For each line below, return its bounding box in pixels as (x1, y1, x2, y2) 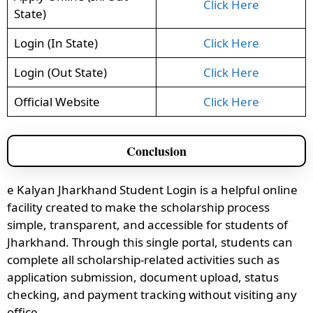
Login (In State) (13, 35, 98, 52)
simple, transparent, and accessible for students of (7, 216, 288, 233)
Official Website (13, 94, 100, 110)
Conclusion (126, 141, 187, 160)
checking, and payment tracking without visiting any (7, 286, 297, 303)
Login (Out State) (13, 64, 107, 81)
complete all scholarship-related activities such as (7, 251, 279, 268)
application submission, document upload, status (7, 268, 279, 285)
